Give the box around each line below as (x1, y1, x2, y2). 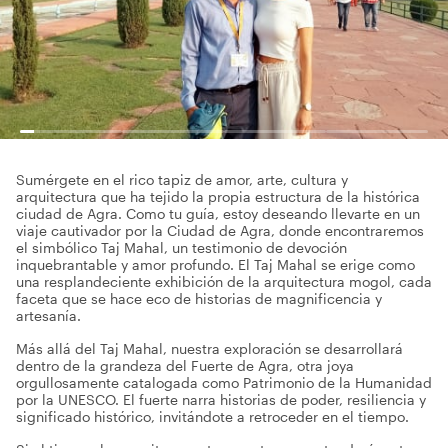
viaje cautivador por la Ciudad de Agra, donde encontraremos (16, 222, 424, 239)
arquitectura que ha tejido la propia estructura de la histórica (16, 188, 420, 205)
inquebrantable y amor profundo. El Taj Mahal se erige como (16, 256, 415, 273)
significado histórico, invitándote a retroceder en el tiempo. (16, 408, 409, 425)
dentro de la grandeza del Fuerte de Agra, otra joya (16, 357, 354, 374)
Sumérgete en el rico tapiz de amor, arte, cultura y (16, 171, 348, 188)
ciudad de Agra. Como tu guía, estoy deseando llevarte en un (16, 205, 420, 222)
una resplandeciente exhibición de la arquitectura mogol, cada (16, 273, 432, 290)
